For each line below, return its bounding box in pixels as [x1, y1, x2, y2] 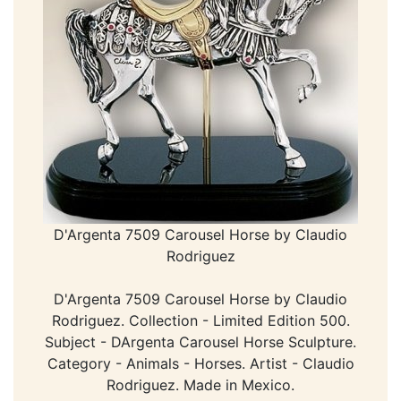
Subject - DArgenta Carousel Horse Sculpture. [45, 332, 356, 351]
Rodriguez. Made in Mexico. [107, 375, 294, 394]
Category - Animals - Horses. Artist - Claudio [47, 354, 354, 372]
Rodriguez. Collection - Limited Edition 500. [51, 311, 350, 329]
